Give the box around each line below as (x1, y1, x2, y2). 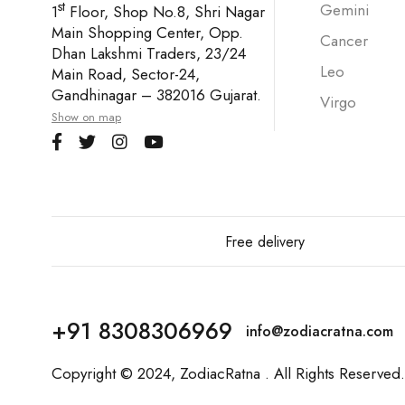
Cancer (320, 30, 368, 52)
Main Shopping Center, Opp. (52, 21, 243, 43)
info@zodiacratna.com (246, 321, 393, 343)
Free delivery (224, 231, 305, 253)
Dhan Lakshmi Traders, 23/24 (52, 42, 246, 64)
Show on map (52, 108, 121, 126)
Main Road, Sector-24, (52, 62, 200, 85)
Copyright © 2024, (52, 363, 180, 385)
